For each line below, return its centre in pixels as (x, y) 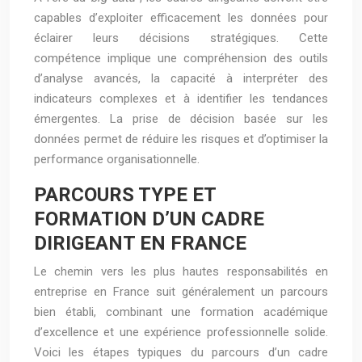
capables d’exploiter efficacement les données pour (181, 18)
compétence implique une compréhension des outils (181, 58)
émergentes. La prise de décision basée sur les (181, 119)
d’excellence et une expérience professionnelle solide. (181, 332)
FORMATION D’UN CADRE (149, 219)
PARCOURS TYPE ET (125, 195)
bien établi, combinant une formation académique (181, 312)
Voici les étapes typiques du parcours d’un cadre (181, 352)
